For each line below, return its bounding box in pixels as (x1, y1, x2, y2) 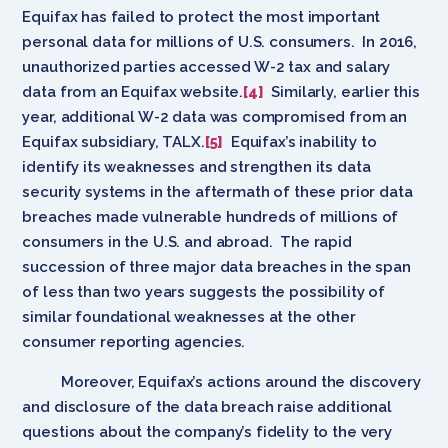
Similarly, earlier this (263, 82, 420, 101)
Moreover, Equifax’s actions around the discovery (22, 372, 421, 391)
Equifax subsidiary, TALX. (22, 132, 205, 151)
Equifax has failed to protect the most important (22, 7, 381, 26)
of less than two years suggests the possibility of (22, 282, 385, 301)
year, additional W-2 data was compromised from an (22, 107, 408, 126)
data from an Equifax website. (22, 82, 244, 101)
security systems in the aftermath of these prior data (22, 182, 413, 201)
